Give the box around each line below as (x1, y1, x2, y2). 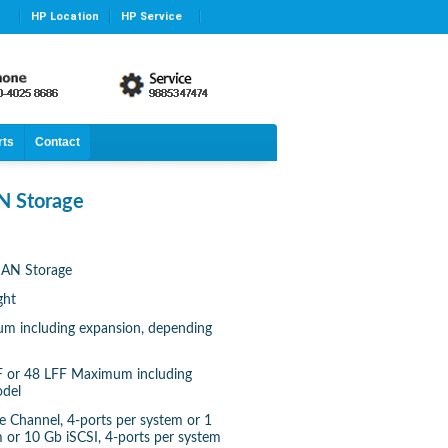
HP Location (31, 10, 100, 23)
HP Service (121, 10, 183, 23)
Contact (35, 135, 80, 149)
